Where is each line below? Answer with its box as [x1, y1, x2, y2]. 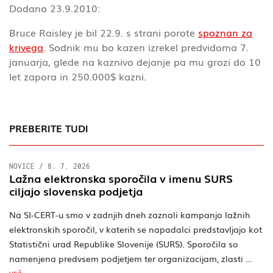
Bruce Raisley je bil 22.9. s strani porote [9, 24, 198, 40]
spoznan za [198, 24, 252, 40]
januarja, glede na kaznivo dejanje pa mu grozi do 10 [9, 54, 261, 69]
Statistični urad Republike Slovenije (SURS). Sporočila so [9, 236, 238, 250]
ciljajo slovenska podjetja [9, 182, 143, 199]
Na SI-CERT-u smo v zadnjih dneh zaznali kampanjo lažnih [9, 207, 250, 221]
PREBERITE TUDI [9, 120, 88, 135]
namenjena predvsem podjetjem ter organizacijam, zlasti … [9, 251, 252, 264]
